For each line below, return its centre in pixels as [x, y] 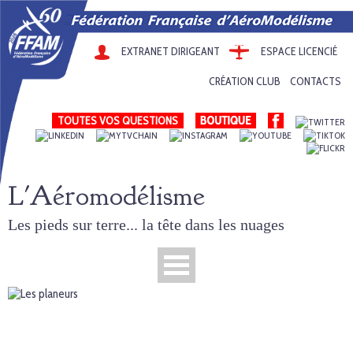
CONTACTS [316, 81]
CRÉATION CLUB [245, 81]
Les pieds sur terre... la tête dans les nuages [146, 225]
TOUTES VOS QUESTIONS [118, 121]
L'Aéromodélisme [106, 196]
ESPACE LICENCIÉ [299, 51]
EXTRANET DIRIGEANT [171, 51]
